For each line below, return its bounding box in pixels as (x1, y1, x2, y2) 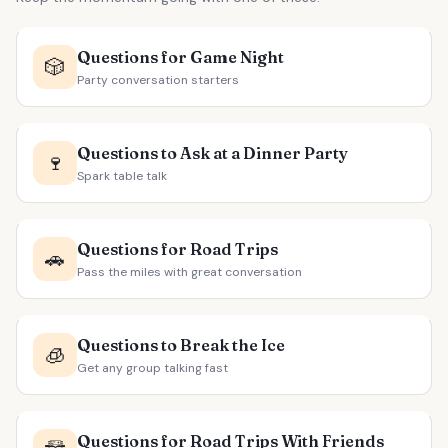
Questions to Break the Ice (77, 335, 285, 355)
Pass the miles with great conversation (77, 264, 302, 280)
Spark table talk (77, 168, 167, 184)
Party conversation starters (77, 72, 239, 88)
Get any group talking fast (77, 360, 228, 376)
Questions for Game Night (77, 47, 284, 67)
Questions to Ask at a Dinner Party (77, 143, 348, 163)
